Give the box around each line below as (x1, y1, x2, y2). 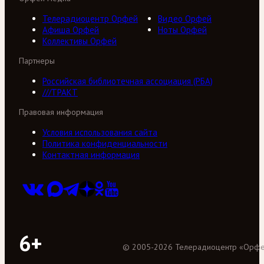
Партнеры (19, 55, 55, 66)
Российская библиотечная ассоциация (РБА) (42, 75, 213, 87)
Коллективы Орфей (42, 35, 117, 47)
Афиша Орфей (42, 24, 99, 35)
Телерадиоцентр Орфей (42, 13, 138, 24)
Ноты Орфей (158, 24, 207, 35)
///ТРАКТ (42, 87, 78, 98)
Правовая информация (19, 107, 103, 117)
